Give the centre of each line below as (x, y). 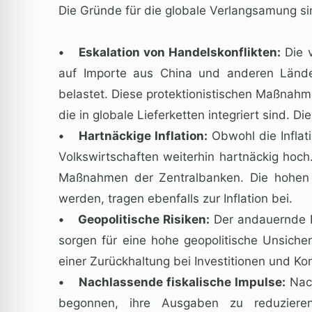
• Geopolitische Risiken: (134, 219)
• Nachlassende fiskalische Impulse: (172, 282)
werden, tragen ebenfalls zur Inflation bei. (175, 198)
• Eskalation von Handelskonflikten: (170, 52)
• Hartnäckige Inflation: (133, 135)
